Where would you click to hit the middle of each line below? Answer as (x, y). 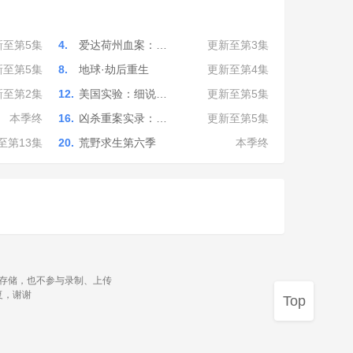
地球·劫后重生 (113, 70)
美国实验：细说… (123, 94)
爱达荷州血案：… (123, 45)
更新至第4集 (238, 70)
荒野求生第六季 (117, 143)
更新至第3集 (238, 45)
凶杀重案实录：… (123, 119)
